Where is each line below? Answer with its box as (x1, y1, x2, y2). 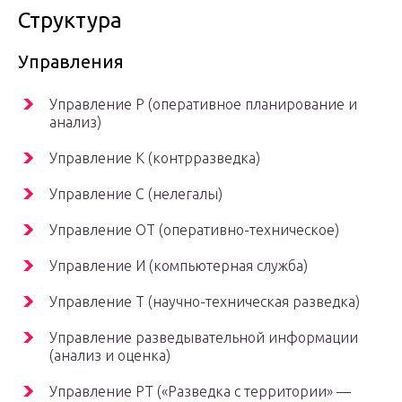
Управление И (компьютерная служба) (49, 258, 308, 275)
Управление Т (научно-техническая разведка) (49, 293, 360, 310)
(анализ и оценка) (49, 347, 170, 364)
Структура (18, 8, 122, 33)
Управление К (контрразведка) (49, 150, 260, 167)
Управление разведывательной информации (49, 329, 358, 346)
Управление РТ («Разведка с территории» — (49, 383, 351, 400)
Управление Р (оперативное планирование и (49, 96, 357, 113)
